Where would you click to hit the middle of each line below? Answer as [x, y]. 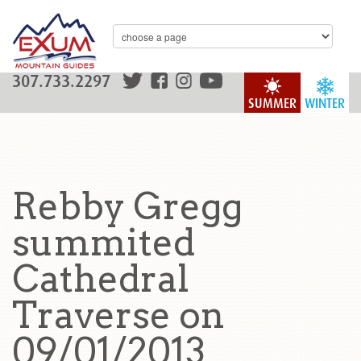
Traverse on [118, 315]
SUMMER [272, 104]
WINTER [325, 104]
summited [104, 243]
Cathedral [101, 279]
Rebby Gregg [127, 206]
